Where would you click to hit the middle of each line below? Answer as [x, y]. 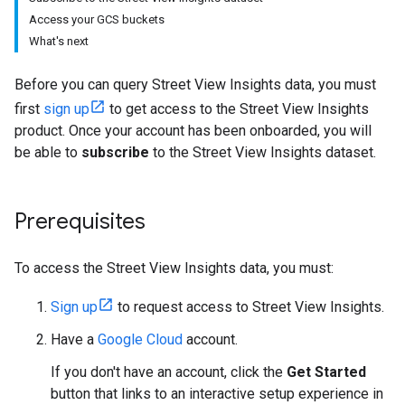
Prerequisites [80, 221]
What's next [59, 41]
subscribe [115, 152]
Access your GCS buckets [97, 19]
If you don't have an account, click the [169, 372]
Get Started [326, 372]
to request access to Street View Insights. [249, 307]
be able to [48, 152]
